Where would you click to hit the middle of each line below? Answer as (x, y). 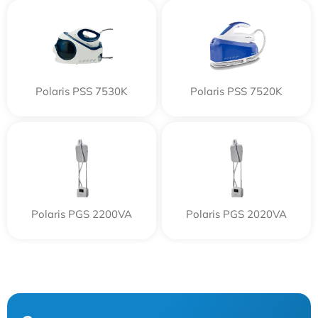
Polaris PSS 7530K (82, 91)
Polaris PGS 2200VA (82, 214)
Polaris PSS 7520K (236, 91)
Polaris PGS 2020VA (236, 214)
